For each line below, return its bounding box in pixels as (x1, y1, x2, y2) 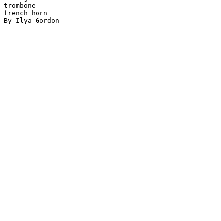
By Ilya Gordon (4, 17, 59, 25)
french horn (4, 9, 47, 17)
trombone (4, 2, 36, 10)
